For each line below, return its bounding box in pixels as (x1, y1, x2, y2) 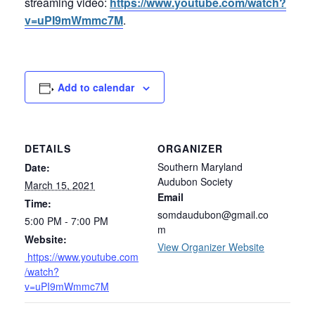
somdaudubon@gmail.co (157, 207, 269, 221)
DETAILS (25, 141, 71, 155)
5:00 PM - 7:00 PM (25, 214, 108, 228)
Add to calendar (57, 80, 134, 94)
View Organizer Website (157, 240, 264, 254)
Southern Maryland (157, 160, 243, 174)
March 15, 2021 (25, 178, 95, 192)
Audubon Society (157, 174, 233, 188)
